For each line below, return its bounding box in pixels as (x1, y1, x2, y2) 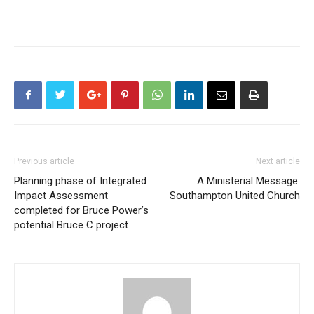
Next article (256, 156, 300, 166)
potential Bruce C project (14, 218, 128, 231)
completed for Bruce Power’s (14, 203, 149, 217)
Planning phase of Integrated (14, 174, 146, 187)
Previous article (14, 156, 74, 166)
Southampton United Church (170, 189, 300, 202)
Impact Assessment (14, 189, 108, 202)
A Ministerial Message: (197, 174, 300, 187)
